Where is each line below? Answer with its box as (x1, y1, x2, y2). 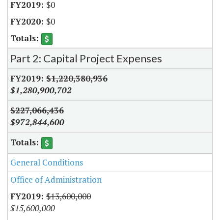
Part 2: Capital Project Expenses (10, 51, 162, 65)
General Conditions (10, 157, 83, 168)
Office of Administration (10, 174, 102, 186)
